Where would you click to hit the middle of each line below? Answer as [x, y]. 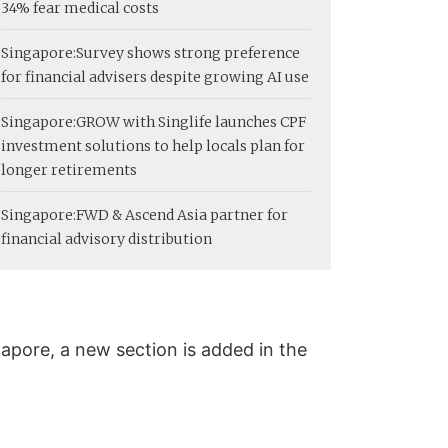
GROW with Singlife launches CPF [191, 121]
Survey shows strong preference [188, 52]
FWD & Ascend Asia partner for [182, 214]
